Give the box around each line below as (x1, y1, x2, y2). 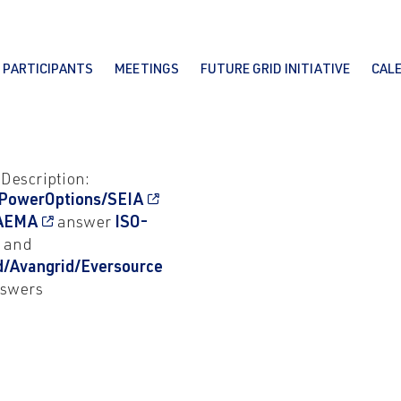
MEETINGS (115, 63, 179, 77)
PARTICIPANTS (3, 63, 93, 77)
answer (54, 215, 115, 232)
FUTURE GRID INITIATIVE (200, 63, 350, 77)
